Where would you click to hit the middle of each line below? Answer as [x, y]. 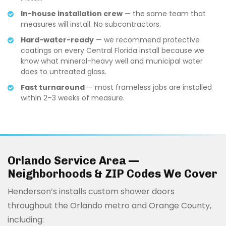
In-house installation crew [72, 13]
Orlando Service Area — [73, 160]
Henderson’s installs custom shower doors [91, 191]
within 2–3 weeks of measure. [73, 98]
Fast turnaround [53, 87]
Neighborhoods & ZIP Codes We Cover [112, 174]
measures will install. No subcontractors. [91, 24]
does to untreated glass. [64, 71]
